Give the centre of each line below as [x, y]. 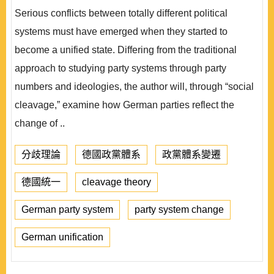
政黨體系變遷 [191, 154]
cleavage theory [117, 182]
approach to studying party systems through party [120, 68]
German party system [67, 209]
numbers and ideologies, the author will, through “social [134, 87]
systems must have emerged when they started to [121, 31]
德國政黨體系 [111, 154]
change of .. [40, 123]
